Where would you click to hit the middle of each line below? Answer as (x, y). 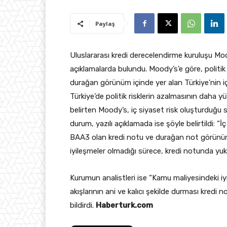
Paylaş (105, 24)
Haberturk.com (124, 205)
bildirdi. (83, 205)
